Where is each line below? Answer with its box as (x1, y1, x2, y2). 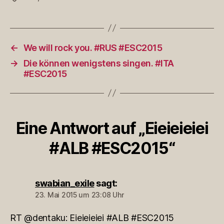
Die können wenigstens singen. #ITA (23, 57, 174, 68)
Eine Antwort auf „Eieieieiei (15, 118, 208, 138)
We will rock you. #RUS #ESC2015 (23, 42, 162, 53)
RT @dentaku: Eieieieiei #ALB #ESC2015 (10, 212, 174, 223)
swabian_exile (35, 177, 94, 188)
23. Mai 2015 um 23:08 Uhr (35, 190, 124, 199)
